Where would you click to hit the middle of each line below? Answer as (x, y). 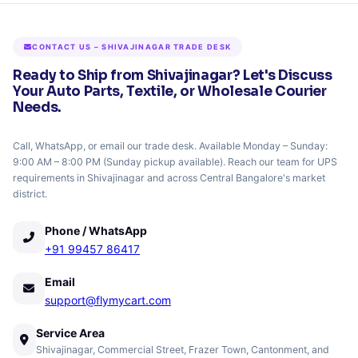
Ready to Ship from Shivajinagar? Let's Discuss (173, 76)
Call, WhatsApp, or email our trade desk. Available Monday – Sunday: (170, 146)
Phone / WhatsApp (96, 231)
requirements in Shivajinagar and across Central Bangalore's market (169, 178)
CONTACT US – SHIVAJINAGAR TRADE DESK (132, 47)
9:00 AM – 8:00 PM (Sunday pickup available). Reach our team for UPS (175, 162)
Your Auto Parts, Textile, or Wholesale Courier (170, 91)
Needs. (37, 107)
